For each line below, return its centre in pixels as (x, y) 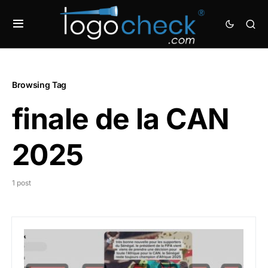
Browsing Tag (39, 85)
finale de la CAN (121, 119)
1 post (22, 183)
